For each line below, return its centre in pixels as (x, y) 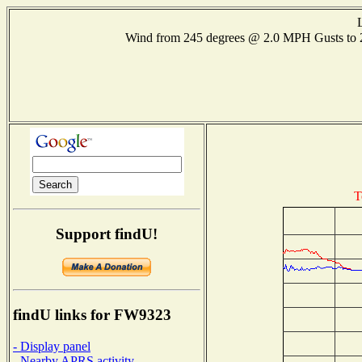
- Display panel (52, 346)
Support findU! (107, 234)
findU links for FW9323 (92, 315)
